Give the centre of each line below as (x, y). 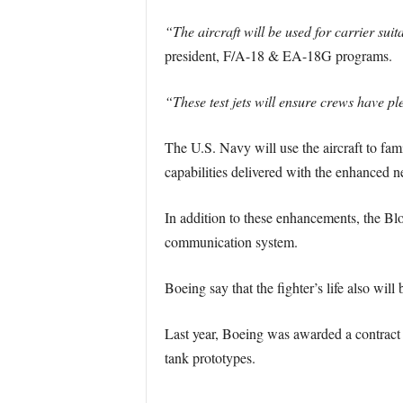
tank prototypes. (210, 358)
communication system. (231, 242)
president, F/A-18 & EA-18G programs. (278, 55)
